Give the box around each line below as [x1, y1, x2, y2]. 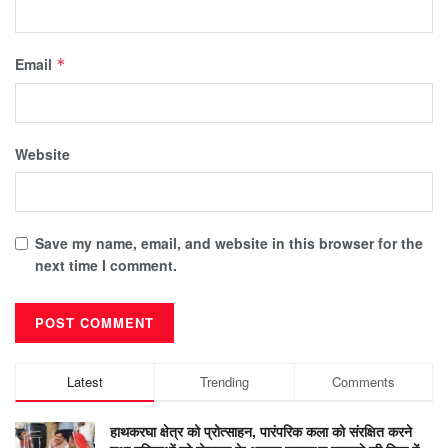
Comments [331, 371, 395, 391]
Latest [67, 371, 104, 391]
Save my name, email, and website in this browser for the [35, 232, 423, 253]
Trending [199, 371, 249, 391]
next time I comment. [35, 254, 177, 275]
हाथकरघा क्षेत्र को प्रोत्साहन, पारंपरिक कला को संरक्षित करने [110, 420, 412, 441]
